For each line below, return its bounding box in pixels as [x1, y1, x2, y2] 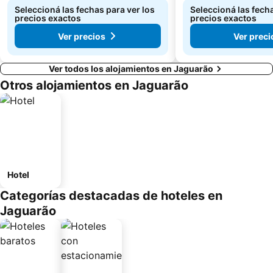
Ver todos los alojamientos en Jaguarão [49, 63, 213, 74]
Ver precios [58, 30, 105, 41]
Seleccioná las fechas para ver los [15, 4, 155, 15]
